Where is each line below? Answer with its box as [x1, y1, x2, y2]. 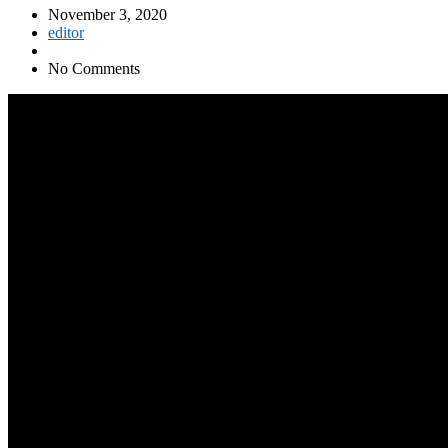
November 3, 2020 [48, 5, 167, 23]
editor [48, 23, 84, 41]
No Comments [48, 59, 140, 77]
